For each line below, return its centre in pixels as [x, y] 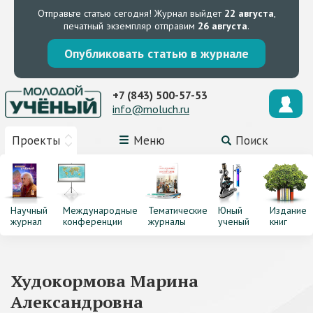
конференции [92, 221]
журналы [167, 221]
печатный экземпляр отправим [131, 26]
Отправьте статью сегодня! [94, 13]
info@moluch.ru [151, 109]
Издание [289, 210]
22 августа [249, 13]
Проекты [36, 140]
